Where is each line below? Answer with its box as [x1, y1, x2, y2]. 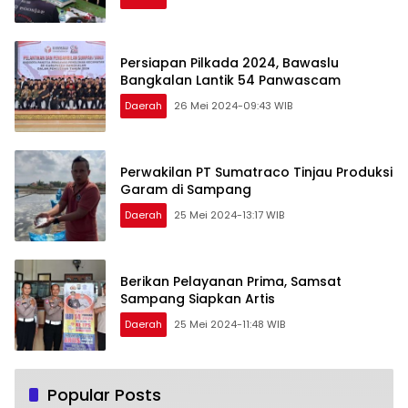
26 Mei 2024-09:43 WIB [174, 98, 292, 114]
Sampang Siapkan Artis [120, 290, 275, 309]
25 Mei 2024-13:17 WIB [174, 208, 284, 223]
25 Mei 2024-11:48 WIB [174, 317, 285, 332]
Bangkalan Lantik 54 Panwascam [120, 71, 341, 90]
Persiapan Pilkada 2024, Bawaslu [120, 54, 339, 73]
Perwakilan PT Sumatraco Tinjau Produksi [120, 163, 393, 182]
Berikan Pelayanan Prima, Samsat [120, 272, 342, 291]
